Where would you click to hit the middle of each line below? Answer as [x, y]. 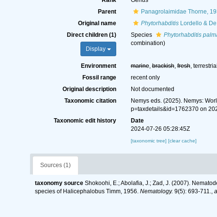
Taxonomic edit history [85, 121]
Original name [97, 23]
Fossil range [99, 77]
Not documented [152, 89]
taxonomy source [59, 183]
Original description [89, 89]
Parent [107, 12]
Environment [98, 66]
